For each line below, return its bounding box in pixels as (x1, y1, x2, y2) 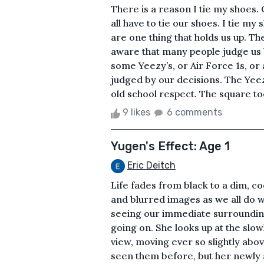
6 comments (167, 107, 222, 118)
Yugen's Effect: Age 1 (111, 139, 230, 154)
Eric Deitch (127, 160, 176, 171)
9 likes (120, 107, 153, 118)
